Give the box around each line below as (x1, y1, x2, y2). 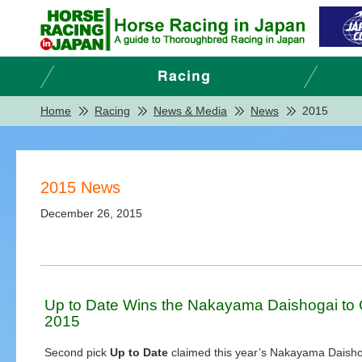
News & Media (154, 104, 227, 117)
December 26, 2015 (40, 207, 142, 220)
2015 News (40, 179, 120, 196)
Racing (95, 104, 130, 117)
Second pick (44, 346, 110, 359)
